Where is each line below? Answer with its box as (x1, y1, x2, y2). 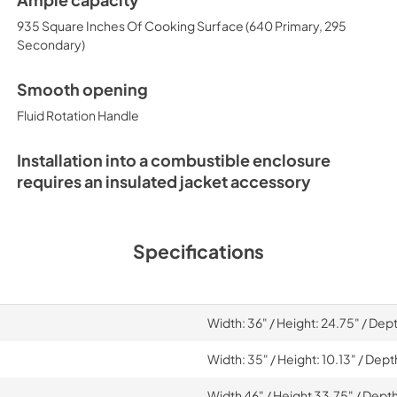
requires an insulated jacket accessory (16, 172, 311, 191)
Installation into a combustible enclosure (16, 151, 331, 170)
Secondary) (16, 36, 85, 52)
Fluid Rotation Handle (16, 107, 139, 123)
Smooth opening (16, 80, 148, 99)
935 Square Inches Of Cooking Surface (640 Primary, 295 (16, 18, 346, 34)
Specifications (133, 239, 264, 263)
